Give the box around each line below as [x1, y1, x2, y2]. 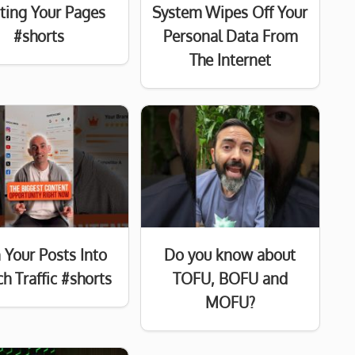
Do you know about [164, 245, 296, 265]
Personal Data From [162, 26, 297, 47]
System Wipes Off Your [152, 2, 308, 23]
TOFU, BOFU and [172, 269, 288, 289]
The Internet [189, 50, 271, 71]
